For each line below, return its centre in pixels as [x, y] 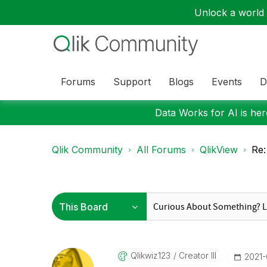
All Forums [161, 150]
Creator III [196, 255]
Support [132, 81]
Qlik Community [87, 150]
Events [227, 81]
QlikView [219, 150]
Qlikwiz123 [150, 255]
